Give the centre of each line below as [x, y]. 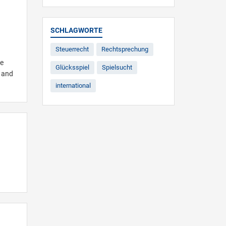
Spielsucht [117, 67]
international [73, 85]
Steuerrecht [72, 49]
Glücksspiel [72, 67]
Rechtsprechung [125, 49]
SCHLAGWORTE [76, 30]
